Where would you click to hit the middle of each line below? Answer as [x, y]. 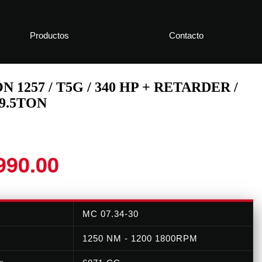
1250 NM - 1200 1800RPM [140, 238]
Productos [49, 35]
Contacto [186, 35]
